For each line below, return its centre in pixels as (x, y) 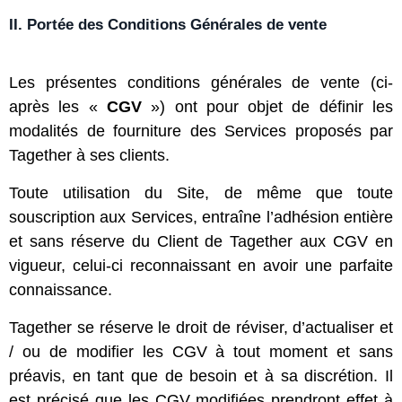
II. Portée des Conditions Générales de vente (168, 25)
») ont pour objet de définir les (267, 107)
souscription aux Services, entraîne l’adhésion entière (201, 217)
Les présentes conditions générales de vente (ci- (201, 83)
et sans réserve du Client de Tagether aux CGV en (201, 241)
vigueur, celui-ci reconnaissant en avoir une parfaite (201, 266)
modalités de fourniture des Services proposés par (201, 131)
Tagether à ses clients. (92, 155)
